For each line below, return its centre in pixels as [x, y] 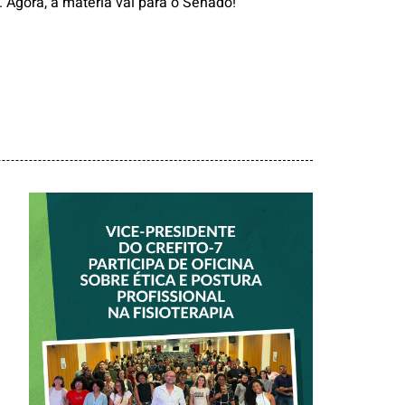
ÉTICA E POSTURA [171, 363]
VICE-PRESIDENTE [170, 268]
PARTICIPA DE [170, 316]
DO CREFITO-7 [170, 292]
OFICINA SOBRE [171, 339]
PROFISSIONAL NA [170, 386]
